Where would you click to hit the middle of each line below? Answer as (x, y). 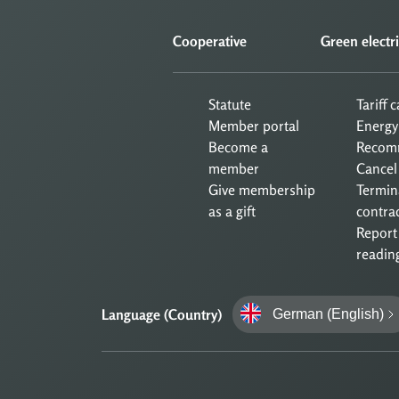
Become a (238, 147)
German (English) (328, 314)
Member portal (254, 125)
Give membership (262, 189)
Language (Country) (162, 314)
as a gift (232, 211)
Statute (230, 104)
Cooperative (210, 41)
